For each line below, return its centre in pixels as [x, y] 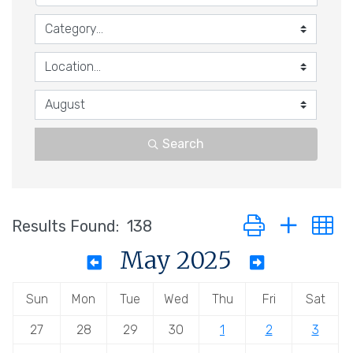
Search [183, 144]
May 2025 [175, 260]
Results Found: [65, 227]
